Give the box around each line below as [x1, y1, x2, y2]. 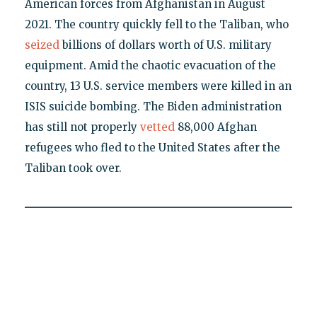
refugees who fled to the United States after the [24, 141, 280, 155]
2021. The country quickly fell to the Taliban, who [24, 18, 289, 32]
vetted [139, 120, 175, 134]
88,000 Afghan [174, 120, 257, 134]
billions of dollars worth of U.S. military [59, 38, 272, 52]
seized [24, 38, 59, 52]
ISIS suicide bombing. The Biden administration [24, 100, 282, 114]
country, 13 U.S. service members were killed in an [24, 79, 292, 93]
